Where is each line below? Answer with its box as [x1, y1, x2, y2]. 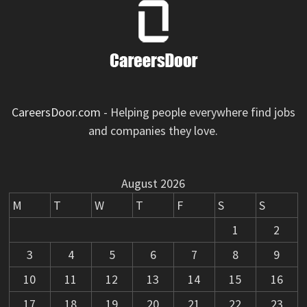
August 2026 [121, 175, 186, 192]
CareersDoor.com [11, 104, 101, 121]
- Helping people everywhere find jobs [100, 104, 295, 121]
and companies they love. [88, 123, 219, 139]
